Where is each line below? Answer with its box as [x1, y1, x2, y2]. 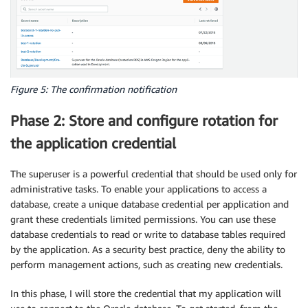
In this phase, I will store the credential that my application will [10, 287, 281, 299]
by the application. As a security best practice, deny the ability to [10, 243, 285, 255]
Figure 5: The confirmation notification [10, 83, 177, 96]
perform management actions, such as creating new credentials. [10, 258, 283, 270]
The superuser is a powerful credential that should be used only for [10, 167, 297, 179]
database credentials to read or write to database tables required [10, 228, 285, 240]
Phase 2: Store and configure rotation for [10, 111, 278, 129]
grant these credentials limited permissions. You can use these [10, 212, 276, 225]
